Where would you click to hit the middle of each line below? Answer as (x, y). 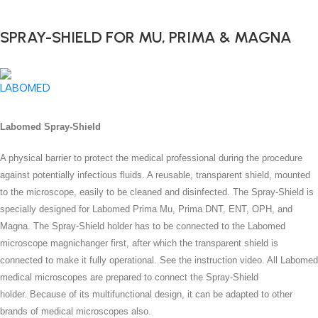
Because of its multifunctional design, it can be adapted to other (161, 294)
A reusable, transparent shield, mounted (229, 175)
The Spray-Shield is (273, 192)
